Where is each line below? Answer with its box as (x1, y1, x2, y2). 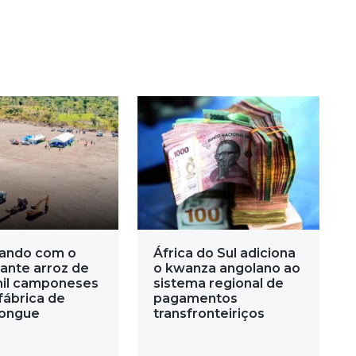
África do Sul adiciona (153, 245, 296, 261)
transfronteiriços (153, 305, 265, 321)
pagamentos (153, 290, 238, 306)
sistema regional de (153, 275, 284, 291)
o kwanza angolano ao (153, 260, 300, 276)
